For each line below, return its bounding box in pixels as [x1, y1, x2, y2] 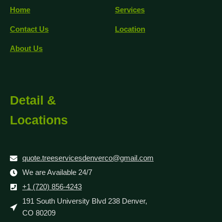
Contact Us [10, 25, 49, 34]
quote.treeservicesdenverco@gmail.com [22, 154, 154, 163]
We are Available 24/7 [22, 168, 92, 177]
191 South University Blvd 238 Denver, [22, 197, 147, 206]
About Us [10, 44, 43, 53]
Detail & [10, 93, 56, 108]
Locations [10, 113, 68, 127]
